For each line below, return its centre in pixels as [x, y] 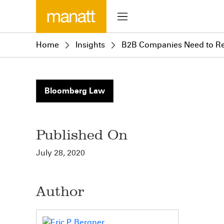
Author [60, 191]
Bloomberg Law [75, 91]
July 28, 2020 [60, 153]
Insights [90, 45]
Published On [82, 135]
